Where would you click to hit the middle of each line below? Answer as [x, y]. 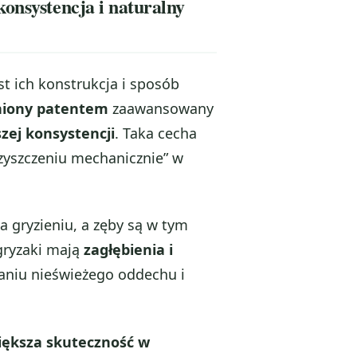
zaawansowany [161, 108]
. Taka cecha [156, 133]
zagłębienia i [128, 250]
